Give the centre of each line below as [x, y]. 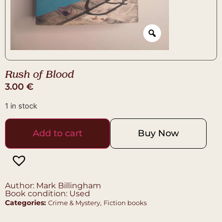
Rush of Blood [39, 75]
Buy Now [158, 134]
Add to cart [57, 134]
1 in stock [21, 106]
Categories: [26, 203]
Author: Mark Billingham [53, 186]
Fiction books [125, 203]
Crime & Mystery [74, 203]
